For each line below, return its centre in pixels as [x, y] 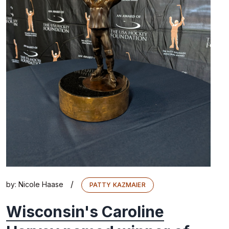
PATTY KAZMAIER [118, 185]
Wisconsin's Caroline [85, 212]
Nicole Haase [41, 184]
